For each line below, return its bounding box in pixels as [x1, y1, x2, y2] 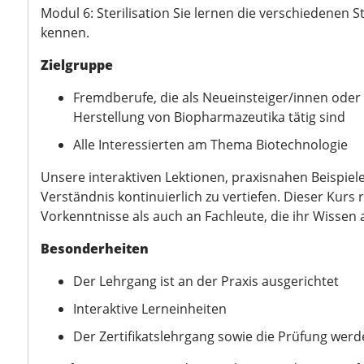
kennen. [41, 24, 89, 41]
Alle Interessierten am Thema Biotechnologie [73, 136, 348, 154]
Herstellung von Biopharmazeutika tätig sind [73, 108, 345, 126]
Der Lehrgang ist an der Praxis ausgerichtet [73, 272, 342, 290]
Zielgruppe [41, 56, 113, 74]
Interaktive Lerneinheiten [73, 300, 230, 318]
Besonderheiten [41, 240, 149, 258]
